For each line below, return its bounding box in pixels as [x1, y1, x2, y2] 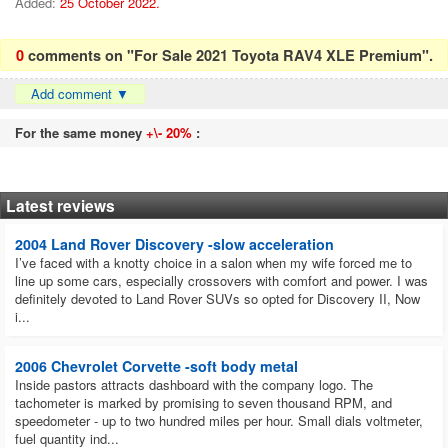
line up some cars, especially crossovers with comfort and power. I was [15, 271, 428, 291]
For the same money [15, 123, 146, 143]
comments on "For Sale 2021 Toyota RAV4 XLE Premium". [27, 44, 433, 65]
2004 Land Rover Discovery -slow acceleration [15, 234, 334, 255]
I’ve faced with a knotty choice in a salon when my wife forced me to [15, 253, 412, 273]
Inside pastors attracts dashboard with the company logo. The [15, 375, 373, 395]
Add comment [31, 84, 112, 104]
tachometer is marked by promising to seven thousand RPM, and [15, 393, 392, 413]
